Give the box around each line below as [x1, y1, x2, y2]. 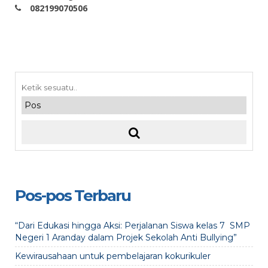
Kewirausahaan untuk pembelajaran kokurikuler [15, 251, 211, 261]
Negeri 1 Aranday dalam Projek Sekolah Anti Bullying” [15, 232, 237, 243]
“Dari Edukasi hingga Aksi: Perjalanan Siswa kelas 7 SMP [15, 220, 250, 231]
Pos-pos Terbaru [15, 186, 130, 205]
